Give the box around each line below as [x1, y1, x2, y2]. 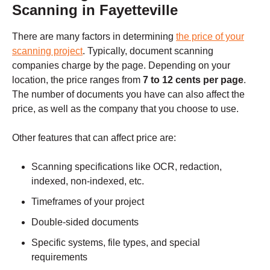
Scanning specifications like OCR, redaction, [31, 162, 222, 172]
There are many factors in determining [12, 31, 176, 42]
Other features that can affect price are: [12, 133, 176, 143]
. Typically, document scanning [83, 46, 213, 57]
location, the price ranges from [12, 75, 143, 86]
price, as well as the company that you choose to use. [12, 104, 241, 115]
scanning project [12, 46, 83, 57]
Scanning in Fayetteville [12, 2, 178, 19]
